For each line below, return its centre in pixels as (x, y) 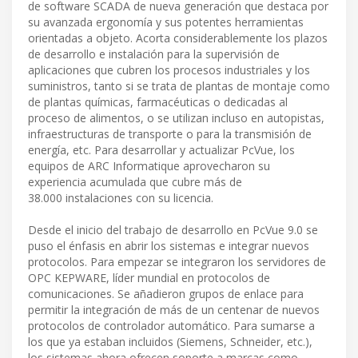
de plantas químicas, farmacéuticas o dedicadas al (158, 102)
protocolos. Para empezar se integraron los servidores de (177, 262)
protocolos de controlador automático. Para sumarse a (171, 326)
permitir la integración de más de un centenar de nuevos (174, 310)
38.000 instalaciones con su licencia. (121, 198)
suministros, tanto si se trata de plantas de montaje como (179, 86)
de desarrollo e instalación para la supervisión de (154, 54)
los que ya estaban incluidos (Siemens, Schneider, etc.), (170, 342)
